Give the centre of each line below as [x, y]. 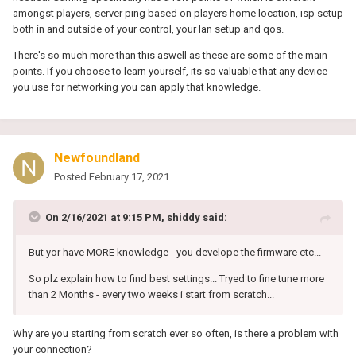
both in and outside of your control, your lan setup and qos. [148, 29]
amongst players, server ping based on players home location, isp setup [178, 14]
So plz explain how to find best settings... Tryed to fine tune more [176, 279]
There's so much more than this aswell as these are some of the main [170, 56]
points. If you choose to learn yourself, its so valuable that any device [170, 72]
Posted [72, 177]
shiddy [184, 218]
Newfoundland [97, 158]
